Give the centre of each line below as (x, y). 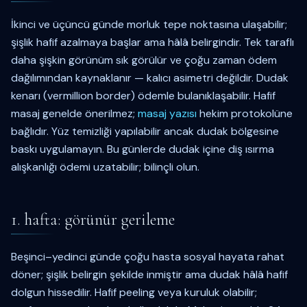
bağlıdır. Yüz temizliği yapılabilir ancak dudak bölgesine (145, 131)
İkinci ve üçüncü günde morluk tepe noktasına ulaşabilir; (149, 24)
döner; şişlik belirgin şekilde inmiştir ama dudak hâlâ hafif (149, 274)
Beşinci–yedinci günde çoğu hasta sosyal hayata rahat (148, 257)
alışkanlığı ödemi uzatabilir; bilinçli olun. (105, 167)
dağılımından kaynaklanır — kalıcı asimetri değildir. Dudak (150, 78)
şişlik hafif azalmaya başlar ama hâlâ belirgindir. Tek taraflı (152, 42)
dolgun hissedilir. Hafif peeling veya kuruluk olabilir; (134, 292)
